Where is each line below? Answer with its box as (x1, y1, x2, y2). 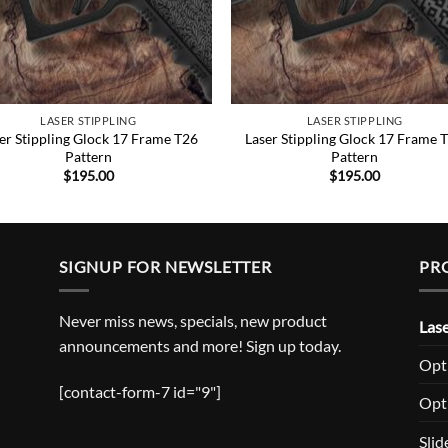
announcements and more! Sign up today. (59, 336, 341, 356)
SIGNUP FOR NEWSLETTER (59, 256, 272, 276)
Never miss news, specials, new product (59, 311, 327, 331)
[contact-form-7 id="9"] (59, 382, 221, 402)
